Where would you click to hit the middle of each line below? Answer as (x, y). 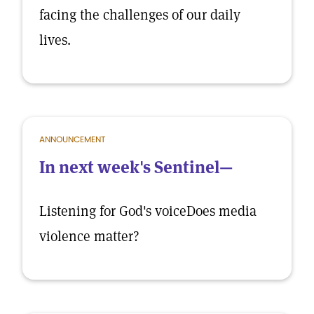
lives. (55, 40)
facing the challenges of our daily (140, 15)
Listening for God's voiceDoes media (148, 211)
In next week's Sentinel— (136, 167)
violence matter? (89, 236)
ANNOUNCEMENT (72, 139)
